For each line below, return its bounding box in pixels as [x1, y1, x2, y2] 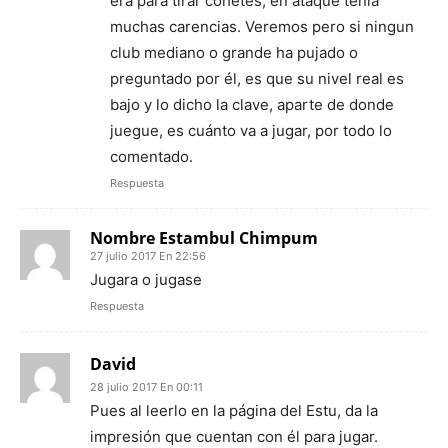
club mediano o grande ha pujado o [110, 43, 358, 63]
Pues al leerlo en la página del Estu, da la [90, 401, 378, 421]
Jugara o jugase [90, 270, 202, 290]
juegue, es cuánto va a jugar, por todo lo [110, 121, 392, 141]
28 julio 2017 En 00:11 [90, 380, 203, 395]
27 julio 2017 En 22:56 [90, 249, 206, 264]
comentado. [110, 147, 193, 167]
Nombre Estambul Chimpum [90, 227, 318, 250]
